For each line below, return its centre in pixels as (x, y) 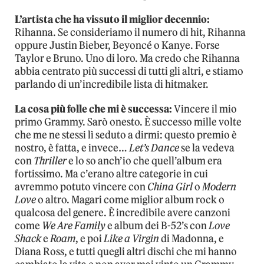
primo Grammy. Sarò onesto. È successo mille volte (128, 122)
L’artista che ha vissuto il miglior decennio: (112, 20)
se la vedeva (207, 148)
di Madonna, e (192, 239)
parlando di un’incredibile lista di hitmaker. (112, 85)
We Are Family (74, 226)
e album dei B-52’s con (157, 226)
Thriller (50, 161)
